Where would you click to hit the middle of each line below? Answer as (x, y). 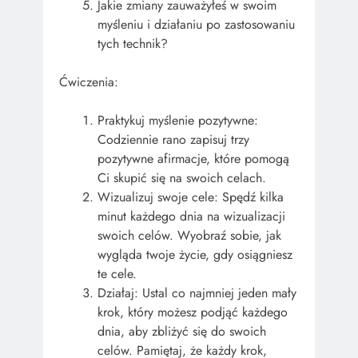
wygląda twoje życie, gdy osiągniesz (195, 255)
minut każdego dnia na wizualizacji (191, 217)
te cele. (117, 274)
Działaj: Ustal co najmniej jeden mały (197, 293)
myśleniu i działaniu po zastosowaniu (196, 25)
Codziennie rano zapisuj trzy (173, 140)
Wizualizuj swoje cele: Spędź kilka (191, 197)
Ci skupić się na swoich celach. (182, 178)
